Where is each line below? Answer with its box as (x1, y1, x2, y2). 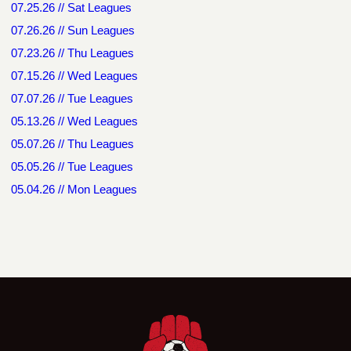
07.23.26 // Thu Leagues (11, 46, 134, 60)
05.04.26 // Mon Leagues (11, 183, 137, 197)
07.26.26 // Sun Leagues (11, 24, 135, 38)
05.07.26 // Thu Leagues (11, 137, 134, 151)
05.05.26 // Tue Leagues (11, 160, 133, 174)
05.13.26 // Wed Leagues (11, 114, 138, 128)
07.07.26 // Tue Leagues (11, 92, 133, 106)
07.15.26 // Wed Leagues (11, 69, 138, 83)
